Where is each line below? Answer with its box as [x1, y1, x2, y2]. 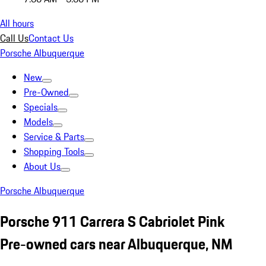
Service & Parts [24, 129, 84, 144]
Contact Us [28, 31, 74, 45]
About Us [24, 159, 61, 173]
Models [24, 115, 53, 129]
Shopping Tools [24, 144, 84, 159]
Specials [24, 100, 58, 114]
